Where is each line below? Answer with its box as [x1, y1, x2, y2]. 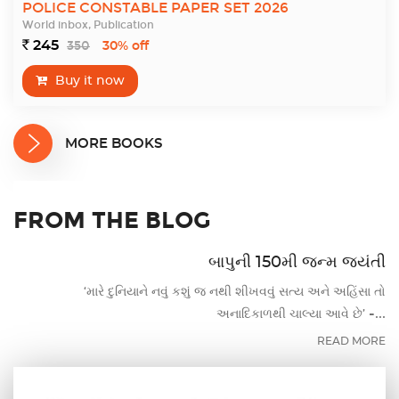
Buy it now [52, 75, 125, 88]
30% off [102, 40, 149, 53]
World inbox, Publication [22, 19, 154, 32]
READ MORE [317, 336, 386, 347]
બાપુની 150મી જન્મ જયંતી [208, 255, 386, 272]
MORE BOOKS [65, 136, 162, 151]
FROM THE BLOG [13, 206, 211, 235]
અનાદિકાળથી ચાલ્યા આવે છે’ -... [216, 306, 386, 322]
